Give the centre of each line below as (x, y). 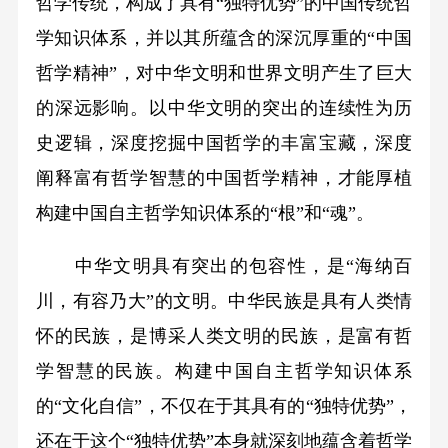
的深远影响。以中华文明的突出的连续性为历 (224, 108)
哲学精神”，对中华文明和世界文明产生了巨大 (224, 73)
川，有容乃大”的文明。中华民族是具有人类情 (224, 301)
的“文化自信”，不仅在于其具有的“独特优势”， (224, 406)
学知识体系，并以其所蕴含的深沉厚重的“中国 (224, 38)
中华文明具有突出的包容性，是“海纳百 (224, 266)
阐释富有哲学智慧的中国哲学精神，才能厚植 (224, 178)
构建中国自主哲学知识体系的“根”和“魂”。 (204, 213)
